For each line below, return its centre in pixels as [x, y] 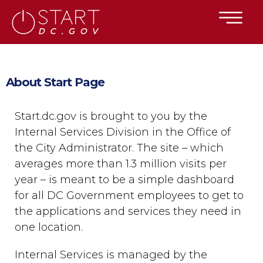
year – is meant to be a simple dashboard [124, 180]
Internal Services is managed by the [111, 255]
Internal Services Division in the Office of [123, 132]
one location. [49, 227]
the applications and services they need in [128, 211]
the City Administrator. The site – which [119, 148]
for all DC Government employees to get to [129, 195]
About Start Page [55, 82]
